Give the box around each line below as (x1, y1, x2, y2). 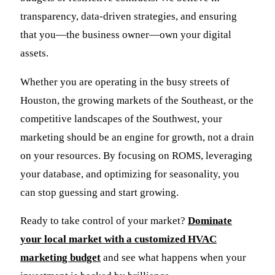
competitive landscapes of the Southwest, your (20, 112, 222, 125)
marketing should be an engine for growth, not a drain (20, 131, 254, 143)
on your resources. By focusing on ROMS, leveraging (20, 149, 252, 161)
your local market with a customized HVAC (20, 233, 217, 246)
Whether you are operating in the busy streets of (20, 76, 230, 88)
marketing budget (20, 252, 101, 264)
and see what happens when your (101, 252, 246, 264)
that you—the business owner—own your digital (20, 29, 231, 41)
